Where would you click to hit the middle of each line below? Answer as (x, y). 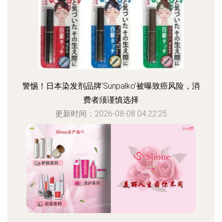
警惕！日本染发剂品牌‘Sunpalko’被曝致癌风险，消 (111, 86)
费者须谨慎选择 (111, 100)
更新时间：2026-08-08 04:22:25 (111, 114)
